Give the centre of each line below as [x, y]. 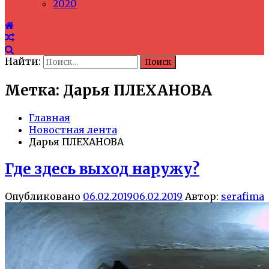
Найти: [23, 61]
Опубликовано [44, 196]
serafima [243, 196]
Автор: [202, 196]
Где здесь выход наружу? [102, 169]
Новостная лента [73, 129]
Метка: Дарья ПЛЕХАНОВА [108, 90]
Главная [50, 117]
